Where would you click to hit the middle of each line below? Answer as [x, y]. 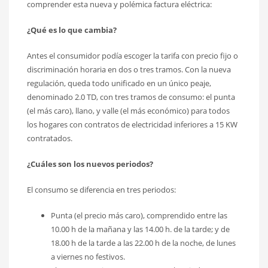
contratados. [50, 138]
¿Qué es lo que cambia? [72, 30]
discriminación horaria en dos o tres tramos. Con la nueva [129, 69]
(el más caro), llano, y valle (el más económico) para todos [128, 110]
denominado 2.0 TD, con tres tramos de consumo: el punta [131, 97]
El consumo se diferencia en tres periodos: [101, 189]
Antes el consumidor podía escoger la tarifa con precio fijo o [133, 55]
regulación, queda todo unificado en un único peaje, [119, 83]
